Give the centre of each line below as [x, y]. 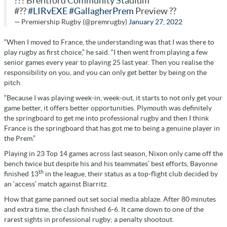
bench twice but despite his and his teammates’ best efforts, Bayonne [111, 163]
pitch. [13, 82]
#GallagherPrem [101, 11]
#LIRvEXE [48, 11]
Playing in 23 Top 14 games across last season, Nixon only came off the [113, 153]
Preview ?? [155, 11]
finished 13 [21, 174]
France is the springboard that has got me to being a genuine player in [112, 128]
